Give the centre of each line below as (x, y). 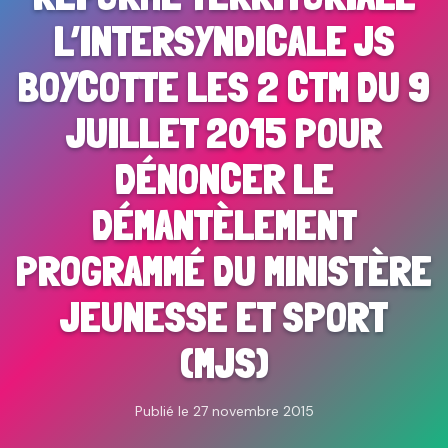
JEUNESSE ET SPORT (224, 316)
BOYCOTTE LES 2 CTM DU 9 (224, 86)
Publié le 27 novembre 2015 (224, 410)
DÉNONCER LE (224, 178)
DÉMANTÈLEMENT (224, 224)
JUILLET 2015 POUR (224, 132)
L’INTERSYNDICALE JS (224, 40)
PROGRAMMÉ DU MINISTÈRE (224, 270)
